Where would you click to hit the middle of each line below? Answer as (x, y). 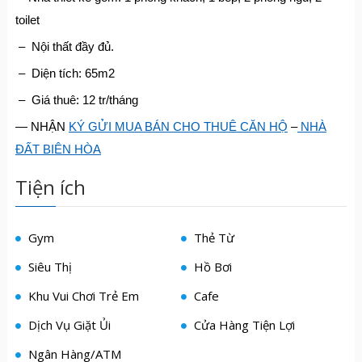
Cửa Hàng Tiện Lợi (242, 325)
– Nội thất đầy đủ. (64, 46)
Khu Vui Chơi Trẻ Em (82, 296)
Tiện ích (50, 187)
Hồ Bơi (211, 267)
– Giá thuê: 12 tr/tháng (76, 100)
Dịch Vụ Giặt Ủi (67, 325)
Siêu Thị (48, 267)
